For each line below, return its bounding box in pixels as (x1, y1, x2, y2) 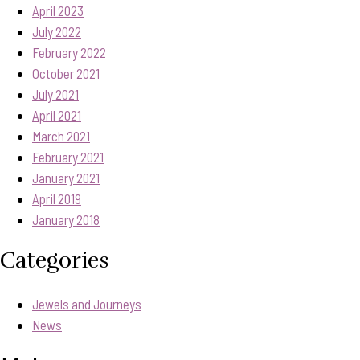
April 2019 (32, 190, 81, 207)
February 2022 (32, 43, 106, 60)
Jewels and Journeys (32, 295, 141, 312)
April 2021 (32, 106, 81, 123)
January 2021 (32, 169, 100, 186)
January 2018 (32, 211, 100, 227)
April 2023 (32, 2, 84, 18)
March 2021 (32, 127, 90, 144)
